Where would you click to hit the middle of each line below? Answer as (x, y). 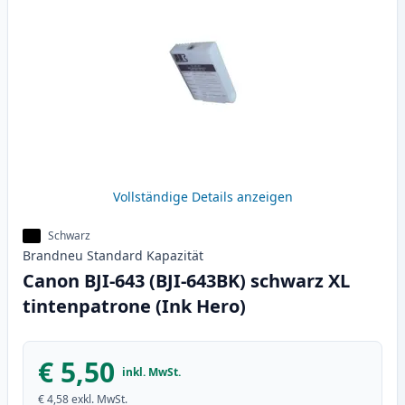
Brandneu (53, 256)
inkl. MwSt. (151, 372)
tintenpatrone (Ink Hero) (134, 306)
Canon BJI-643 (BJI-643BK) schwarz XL (186, 281)
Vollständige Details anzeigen (202, 197)
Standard (115, 256)
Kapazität (175, 256)
